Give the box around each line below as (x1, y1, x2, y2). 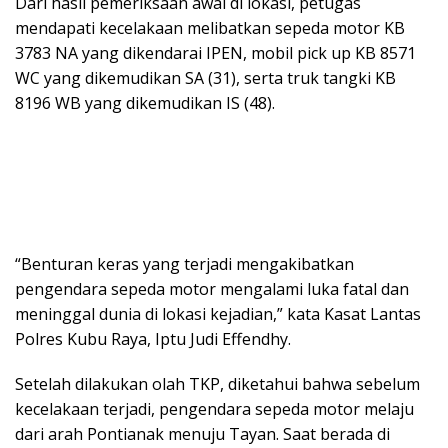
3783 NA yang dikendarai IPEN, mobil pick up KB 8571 (15, 41, 416, 64)
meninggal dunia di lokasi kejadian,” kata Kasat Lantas (15, 302, 421, 325)
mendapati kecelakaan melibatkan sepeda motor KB (15, 16, 405, 39)
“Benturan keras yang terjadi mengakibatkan (15, 252, 354, 275)
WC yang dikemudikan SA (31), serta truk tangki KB (15, 66, 396, 89)
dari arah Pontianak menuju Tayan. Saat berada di (15, 422, 390, 445)
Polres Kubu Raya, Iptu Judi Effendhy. (15, 327, 291, 350)
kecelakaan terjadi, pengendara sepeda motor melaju (15, 397, 414, 420)
